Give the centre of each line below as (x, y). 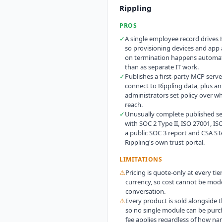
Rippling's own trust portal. (165, 142)
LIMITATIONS (141, 159)
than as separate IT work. (162, 67)
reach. (134, 104)
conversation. (145, 191)
